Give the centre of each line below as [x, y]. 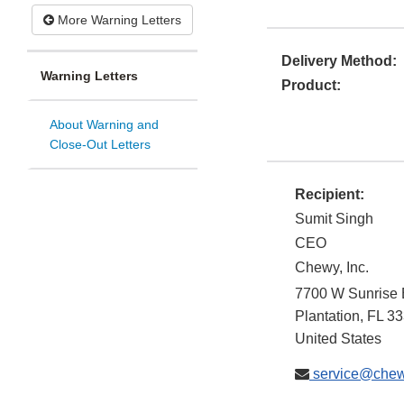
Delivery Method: [339, 61]
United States [338, 339]
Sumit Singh [334, 219]
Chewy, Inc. [332, 268]
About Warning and [104, 125]
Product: [311, 86]
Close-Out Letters [100, 145]
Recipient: [330, 195]
